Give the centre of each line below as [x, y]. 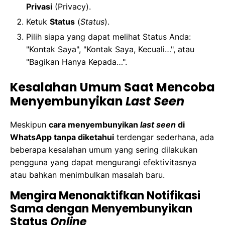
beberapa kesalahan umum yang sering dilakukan [104, 150]
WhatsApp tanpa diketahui [62, 137]
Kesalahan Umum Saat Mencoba [113, 87]
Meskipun [29, 125]
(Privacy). [72, 7]
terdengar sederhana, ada [164, 137]
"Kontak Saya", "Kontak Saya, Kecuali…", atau [110, 49]
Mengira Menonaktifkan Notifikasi [105, 196]
